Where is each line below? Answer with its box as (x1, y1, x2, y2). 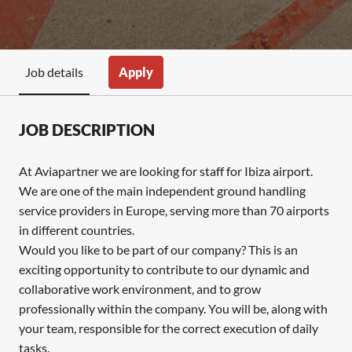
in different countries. (19, 222, 134, 237)
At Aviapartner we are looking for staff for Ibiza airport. (19, 163, 313, 178)
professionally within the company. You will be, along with (19, 300, 328, 316)
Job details (25, 64, 83, 80)
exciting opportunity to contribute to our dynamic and (19, 261, 310, 277)
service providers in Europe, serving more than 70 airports (19, 202, 329, 218)
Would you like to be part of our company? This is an (19, 241, 298, 257)
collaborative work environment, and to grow (19, 280, 261, 296)
